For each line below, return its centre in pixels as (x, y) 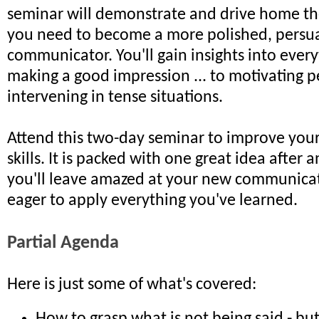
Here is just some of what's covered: (132, 285)
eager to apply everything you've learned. (152, 201)
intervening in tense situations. (115, 98)
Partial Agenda (63, 243)
